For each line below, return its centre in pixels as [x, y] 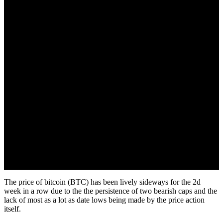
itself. [12, 209]
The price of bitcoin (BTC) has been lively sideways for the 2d [102, 182]
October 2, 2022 [30, 22]
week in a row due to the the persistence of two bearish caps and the [111, 191]
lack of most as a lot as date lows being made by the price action [104, 200]
